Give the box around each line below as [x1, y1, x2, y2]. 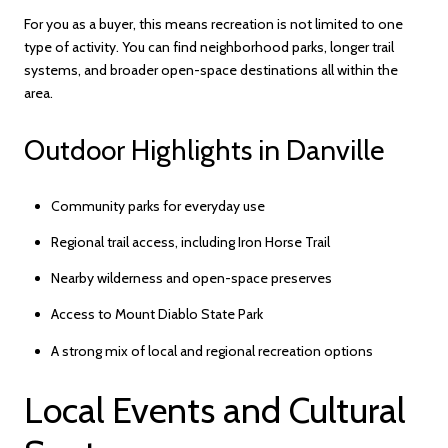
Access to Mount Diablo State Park [50, 305, 263, 324]
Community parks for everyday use [50, 196, 265, 215]
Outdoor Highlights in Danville [24, 132, 384, 167]
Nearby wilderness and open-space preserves [50, 269, 332, 288]
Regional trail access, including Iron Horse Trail [50, 232, 330, 251]
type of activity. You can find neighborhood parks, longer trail [24, 38, 394, 57]
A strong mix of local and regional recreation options [50, 341, 373, 360]
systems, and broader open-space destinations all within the [24, 61, 398, 80]
